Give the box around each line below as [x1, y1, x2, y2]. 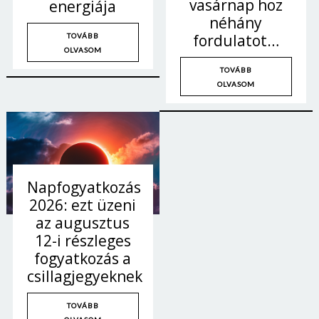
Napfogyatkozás [26, 177, 141, 198]
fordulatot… [192, 31, 279, 51]
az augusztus [36, 213, 130, 234]
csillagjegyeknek [26, 266, 142, 287]
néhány [209, 13, 263, 33]
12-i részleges [34, 231, 131, 251]
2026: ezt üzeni [29, 195, 137, 216]
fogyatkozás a [34, 249, 132, 269]
